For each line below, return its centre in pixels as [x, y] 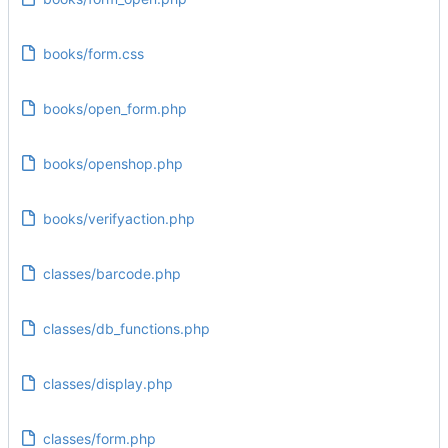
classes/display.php [107, 383]
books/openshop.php [112, 163]
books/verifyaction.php [118, 218]
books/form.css [93, 53]
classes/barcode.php [111, 273]
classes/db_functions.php [126, 328]
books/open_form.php [114, 108]
